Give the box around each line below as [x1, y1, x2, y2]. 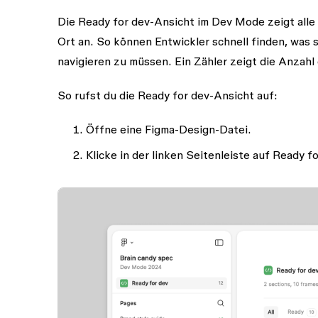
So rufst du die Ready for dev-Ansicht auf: [57, 89, 278, 102]
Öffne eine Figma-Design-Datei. [85, 123, 251, 136]
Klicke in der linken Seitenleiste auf [85, 148, 273, 161]
